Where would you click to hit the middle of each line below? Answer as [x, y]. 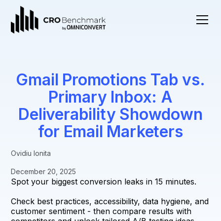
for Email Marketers [110, 131]
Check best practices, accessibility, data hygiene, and [110, 201]
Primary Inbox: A [110, 97]
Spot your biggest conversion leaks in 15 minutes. [104, 182]
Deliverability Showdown [110, 114]
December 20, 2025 [44, 171]
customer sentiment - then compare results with [101, 211]
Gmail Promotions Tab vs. [110, 80]
